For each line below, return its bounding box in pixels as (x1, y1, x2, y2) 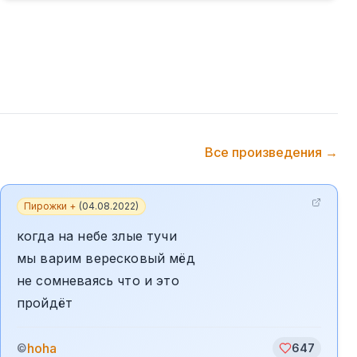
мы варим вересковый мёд (17, 250, 195, 266)
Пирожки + (24, 200, 76, 212)
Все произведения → (205, 144, 338, 160)
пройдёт (17, 295, 73, 311)
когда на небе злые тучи (17, 228, 177, 244)
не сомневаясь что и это (17, 273, 179, 288)
